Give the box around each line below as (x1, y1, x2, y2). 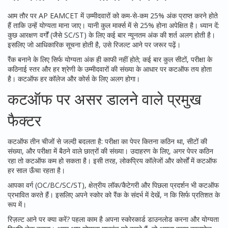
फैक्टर (8, 110, 41, 131)
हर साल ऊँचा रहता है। (8, 165, 65, 175)
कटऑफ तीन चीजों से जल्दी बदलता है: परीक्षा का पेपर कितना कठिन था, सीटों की (8, 136, 207, 146)
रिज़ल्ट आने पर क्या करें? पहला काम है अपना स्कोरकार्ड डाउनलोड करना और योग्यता (8, 214, 219, 224)
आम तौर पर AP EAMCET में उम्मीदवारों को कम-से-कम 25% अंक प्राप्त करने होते (8, 11, 218, 20)
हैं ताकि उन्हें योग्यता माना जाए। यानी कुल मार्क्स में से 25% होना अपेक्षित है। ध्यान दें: (8, 20, 219, 30)
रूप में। (8, 199, 26, 209)
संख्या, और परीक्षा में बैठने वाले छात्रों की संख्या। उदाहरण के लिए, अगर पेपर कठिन (8, 146, 213, 156)
